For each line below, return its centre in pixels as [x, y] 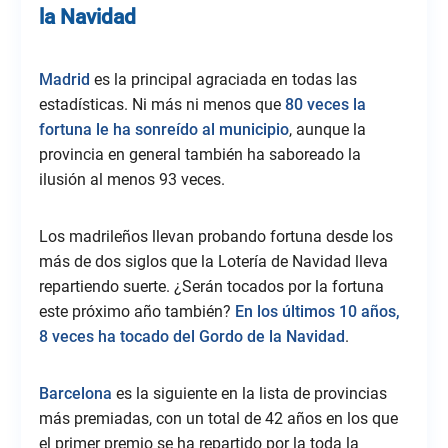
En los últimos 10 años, [317, 311]
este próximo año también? [136, 311]
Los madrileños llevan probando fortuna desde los [215, 236]
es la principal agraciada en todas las [223, 79]
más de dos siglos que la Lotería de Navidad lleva [213, 261]
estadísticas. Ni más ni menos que [161, 104]
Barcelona [75, 393]
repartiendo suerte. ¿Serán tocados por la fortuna [211, 286]
